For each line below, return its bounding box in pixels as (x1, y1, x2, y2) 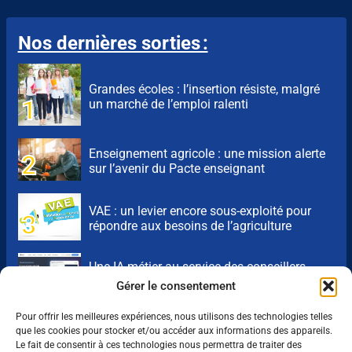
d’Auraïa (88, 273, 134, 289)
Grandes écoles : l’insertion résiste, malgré (88, 81, 320, 97)
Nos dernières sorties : (17, 32, 208, 55)
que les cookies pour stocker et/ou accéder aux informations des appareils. (16, 325, 332, 336)
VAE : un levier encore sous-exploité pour (88, 203, 311, 218)
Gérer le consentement (116, 279, 236, 293)
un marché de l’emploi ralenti (88, 96, 248, 112)
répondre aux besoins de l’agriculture (88, 218, 291, 233)
